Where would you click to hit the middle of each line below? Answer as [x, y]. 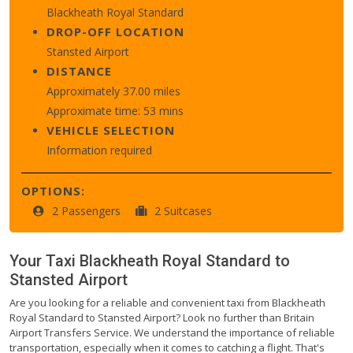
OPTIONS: [53, 190]
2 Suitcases [183, 210]
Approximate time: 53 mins [115, 110]
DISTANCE [79, 71]
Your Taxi [45, 260]
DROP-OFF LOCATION [115, 31]
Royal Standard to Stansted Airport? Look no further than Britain [162, 317]
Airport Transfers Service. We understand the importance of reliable [172, 332]
